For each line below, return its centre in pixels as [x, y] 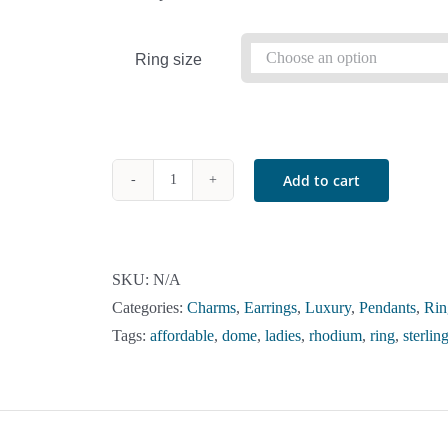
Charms [211, 307]
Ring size [168, 59]
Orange [195, 248]
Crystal [194, 276]
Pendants [387, 307]
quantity [197, 416]
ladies [283, 335]
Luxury [328, 307]
